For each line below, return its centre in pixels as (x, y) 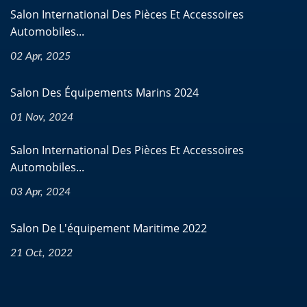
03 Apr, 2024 (40, 192)
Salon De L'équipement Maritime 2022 (109, 229)
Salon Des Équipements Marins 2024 (105, 93)
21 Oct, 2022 (41, 253)
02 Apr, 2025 (40, 57)
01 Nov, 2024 (42, 118)
